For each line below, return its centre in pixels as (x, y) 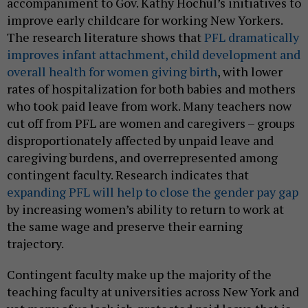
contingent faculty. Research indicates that (128, 175)
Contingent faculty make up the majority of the (139, 275)
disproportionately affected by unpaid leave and (140, 141)
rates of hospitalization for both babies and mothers (151, 89)
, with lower (250, 72)
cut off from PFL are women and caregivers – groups (151, 123)
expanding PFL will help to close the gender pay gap (153, 192)
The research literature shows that (106, 37)
